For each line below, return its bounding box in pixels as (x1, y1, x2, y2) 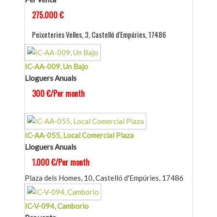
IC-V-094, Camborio (25, 201, 89, 211)
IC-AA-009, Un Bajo (25, 62, 88, 71)
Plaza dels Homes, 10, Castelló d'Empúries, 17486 (25, 173, 184, 183)
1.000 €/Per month (32, 156, 90, 169)
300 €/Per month (32, 88, 85, 100)
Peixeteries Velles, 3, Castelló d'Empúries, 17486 (32, 29, 166, 40)
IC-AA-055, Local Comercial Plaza (25, 131, 134, 140)
